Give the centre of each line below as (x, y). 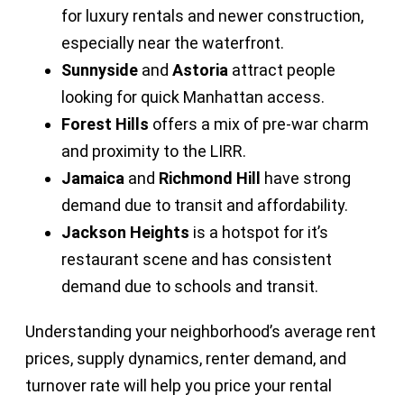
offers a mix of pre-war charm (259, 124)
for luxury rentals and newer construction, (212, 15)
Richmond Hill (210, 178)
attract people (282, 69)
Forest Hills (105, 124)
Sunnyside (100, 69)
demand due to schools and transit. (190, 286)
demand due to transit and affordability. (205, 205)
